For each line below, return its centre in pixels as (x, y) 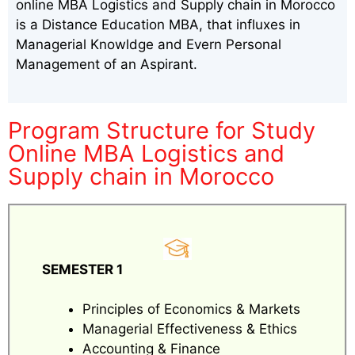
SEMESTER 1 (82, 269)
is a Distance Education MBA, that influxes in (158, 25)
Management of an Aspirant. (107, 65)
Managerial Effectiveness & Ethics (190, 329)
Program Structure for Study (162, 130)
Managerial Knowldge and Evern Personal (149, 45)
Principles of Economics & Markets (191, 309)
